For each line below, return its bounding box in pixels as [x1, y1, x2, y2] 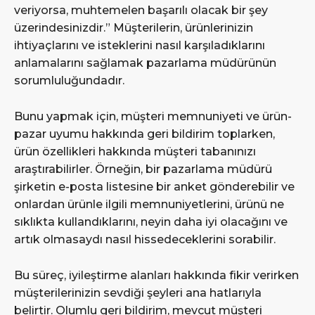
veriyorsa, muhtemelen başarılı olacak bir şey [14, 3, 268, 17]
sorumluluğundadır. [14, 73, 127, 87]
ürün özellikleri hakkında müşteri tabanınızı [14, 144, 256, 158]
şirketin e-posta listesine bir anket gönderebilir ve [14, 179, 295, 193]
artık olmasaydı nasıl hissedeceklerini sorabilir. [14, 232, 276, 246]
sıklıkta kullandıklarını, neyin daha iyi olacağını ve [14, 214, 288, 229]
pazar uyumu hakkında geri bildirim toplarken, [14, 127, 275, 141]
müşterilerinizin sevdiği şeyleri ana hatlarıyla [14, 285, 262, 300]
